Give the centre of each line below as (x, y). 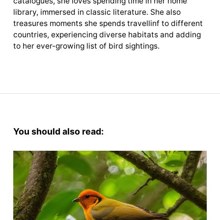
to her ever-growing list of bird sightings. (86, 46)
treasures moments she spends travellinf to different (108, 24)
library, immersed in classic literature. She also (97, 12)
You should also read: (58, 132)
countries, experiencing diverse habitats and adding (107, 35)
